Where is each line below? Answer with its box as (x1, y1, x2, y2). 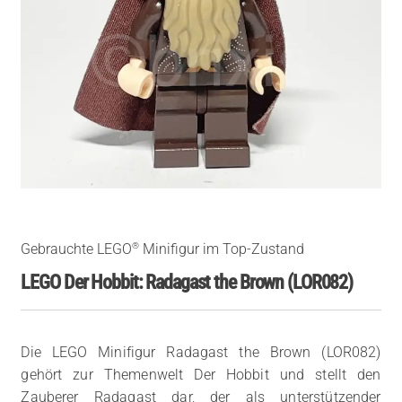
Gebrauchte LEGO (21, 240, 133, 258)
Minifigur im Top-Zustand (139, 240, 305, 258)
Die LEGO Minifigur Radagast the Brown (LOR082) (21, 344, 381, 362)
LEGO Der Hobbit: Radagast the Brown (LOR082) (21, 270, 354, 294)
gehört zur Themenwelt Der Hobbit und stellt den (21, 366, 381, 384)
